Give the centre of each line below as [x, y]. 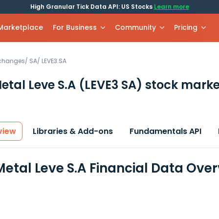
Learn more [171, 7]
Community [136, 27]
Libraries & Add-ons [73, 131]
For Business [75, 27]
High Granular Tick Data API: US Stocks [92, 7]
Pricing [186, 27]
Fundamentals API [165, 131]
